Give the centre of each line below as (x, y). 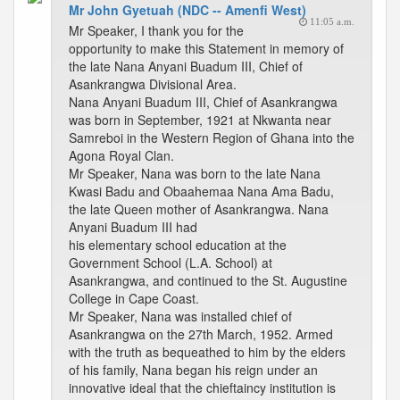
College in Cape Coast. (134, 298)
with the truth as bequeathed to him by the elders (207, 352)
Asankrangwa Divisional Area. (153, 84)
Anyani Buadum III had (133, 227)
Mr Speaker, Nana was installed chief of (180, 316)
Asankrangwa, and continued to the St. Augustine (208, 280)
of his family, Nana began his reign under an (193, 370)
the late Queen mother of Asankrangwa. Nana (199, 209)
